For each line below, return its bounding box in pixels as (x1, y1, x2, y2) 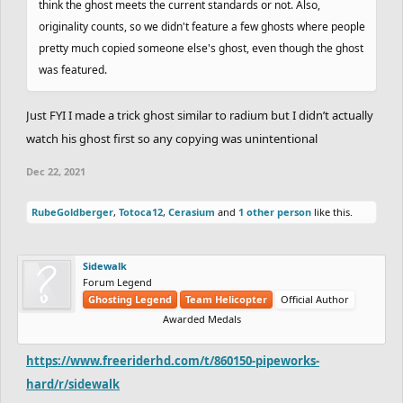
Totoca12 (119, 204, 163, 219)
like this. (311, 204, 353, 219)
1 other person (238, 204, 311, 219)
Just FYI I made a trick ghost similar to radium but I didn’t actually (26, 106, 373, 123)
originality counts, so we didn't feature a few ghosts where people (39, 18, 365, 34)
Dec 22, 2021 (26, 164, 85, 178)
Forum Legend (83, 274, 152, 289)
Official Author (281, 291, 349, 306)
